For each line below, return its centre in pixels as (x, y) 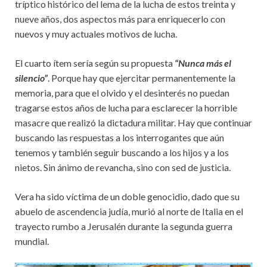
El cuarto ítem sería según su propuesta (95, 63)
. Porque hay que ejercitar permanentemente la (142, 77)
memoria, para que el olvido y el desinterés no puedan (122, 92)
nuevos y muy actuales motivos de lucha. (96, 33)
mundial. (32, 241)
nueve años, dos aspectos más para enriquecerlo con (120, 18)
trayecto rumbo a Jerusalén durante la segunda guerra (124, 226)
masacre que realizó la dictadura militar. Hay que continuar (133, 122)
